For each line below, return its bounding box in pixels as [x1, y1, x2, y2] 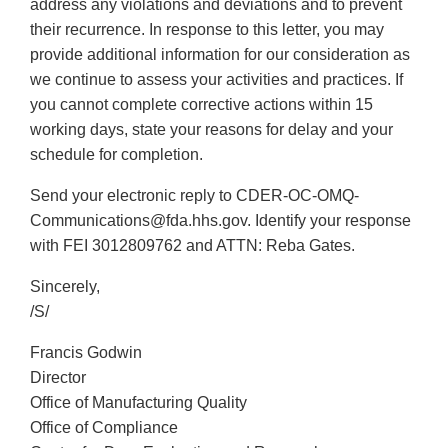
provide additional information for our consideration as [30, 46, 410, 64]
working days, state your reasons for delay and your [30, 121, 393, 139]
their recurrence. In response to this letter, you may [30, 21, 384, 39]
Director [30, 369, 86, 387]
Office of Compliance [30, 419, 178, 437]
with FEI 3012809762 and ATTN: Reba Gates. [30, 237, 355, 255]
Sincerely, [30, 278, 100, 296]
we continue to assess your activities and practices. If [30, 71, 403, 89]
